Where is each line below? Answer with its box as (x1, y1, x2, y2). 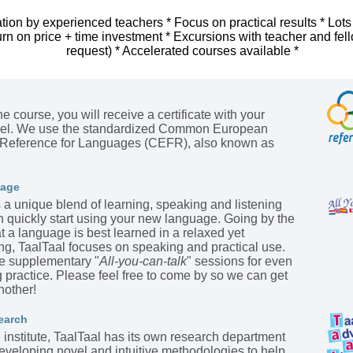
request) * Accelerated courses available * (66, 43, 299, 58)
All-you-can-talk (99, 254, 187, 268)
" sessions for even (187, 254, 292, 268)
